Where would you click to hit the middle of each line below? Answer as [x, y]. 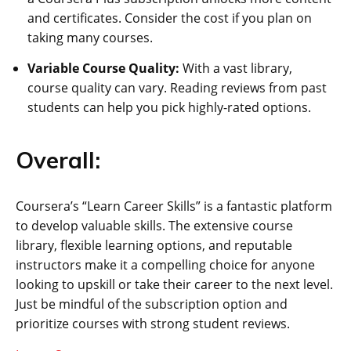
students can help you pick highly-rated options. [169, 108]
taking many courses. [90, 38]
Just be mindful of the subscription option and [152, 304]
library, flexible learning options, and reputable [154, 246]
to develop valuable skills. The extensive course [154, 226]
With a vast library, [236, 69]
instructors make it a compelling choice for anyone [165, 265]
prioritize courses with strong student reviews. [153, 324]
